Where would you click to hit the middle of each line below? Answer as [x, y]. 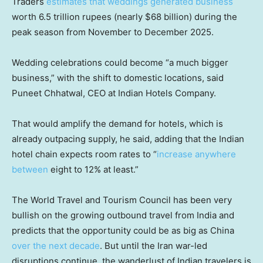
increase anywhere [196, 154]
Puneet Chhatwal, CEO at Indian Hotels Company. [114, 93]
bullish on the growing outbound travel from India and [123, 215]
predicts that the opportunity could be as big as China [123, 230]
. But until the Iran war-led [154, 245]
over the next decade [56, 245]
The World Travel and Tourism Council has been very [122, 200]
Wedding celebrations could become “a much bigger [120, 62]
